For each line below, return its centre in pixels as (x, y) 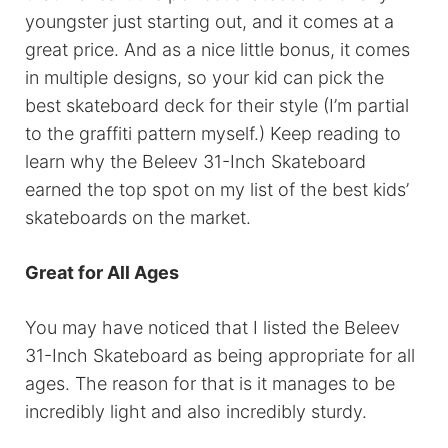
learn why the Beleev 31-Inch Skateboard (195, 162)
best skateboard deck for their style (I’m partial (217, 106)
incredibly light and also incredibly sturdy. (196, 412)
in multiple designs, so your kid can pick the (204, 78)
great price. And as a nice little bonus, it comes (217, 50)
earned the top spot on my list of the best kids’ (217, 190)
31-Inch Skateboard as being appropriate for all (220, 356)
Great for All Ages (102, 273)
